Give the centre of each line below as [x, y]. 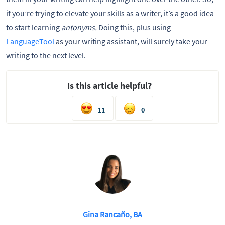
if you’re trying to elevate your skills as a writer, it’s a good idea [110, 13]
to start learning [34, 27]
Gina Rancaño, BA [113, 214]
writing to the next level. [46, 55]
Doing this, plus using [135, 27]
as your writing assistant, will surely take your [131, 41]
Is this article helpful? [109, 86]
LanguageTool [30, 41]
